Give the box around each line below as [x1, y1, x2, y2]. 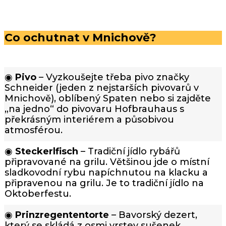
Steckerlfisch [15, 146, 78, 157]
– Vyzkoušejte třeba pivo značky [36, 72, 189, 83]
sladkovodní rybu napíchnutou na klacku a [5, 167, 208, 179]
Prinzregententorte [15, 209, 109, 221]
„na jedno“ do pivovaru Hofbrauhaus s [5, 103, 184, 115]
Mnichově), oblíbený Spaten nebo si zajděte [5, 93, 211, 104]
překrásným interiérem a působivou [5, 114, 174, 126]
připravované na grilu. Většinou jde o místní [5, 156, 209, 168]
